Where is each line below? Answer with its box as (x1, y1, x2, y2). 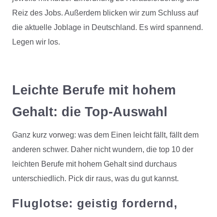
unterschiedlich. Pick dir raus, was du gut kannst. (12, 174, 179, 183)
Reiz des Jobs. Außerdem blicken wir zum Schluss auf (12, 9, 198, 17)
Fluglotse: (12, 197, 73, 210)
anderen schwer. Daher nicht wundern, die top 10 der (12, 145, 193, 154)
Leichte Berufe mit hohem (12, 83, 176, 98)
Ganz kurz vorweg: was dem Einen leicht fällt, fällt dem (12, 131, 199, 139)
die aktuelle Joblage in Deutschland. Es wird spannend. (12, 23, 203, 32)
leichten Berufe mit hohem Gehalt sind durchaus (12, 160, 177, 169)
